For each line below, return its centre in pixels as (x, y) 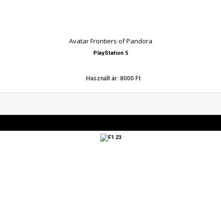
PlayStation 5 (110, 53)
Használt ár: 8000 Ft (113, 78)
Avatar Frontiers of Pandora (110, 41)
